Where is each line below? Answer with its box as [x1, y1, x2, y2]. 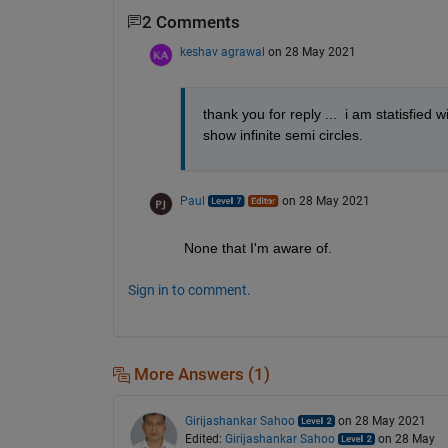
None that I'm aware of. [183, 239, 332, 256]
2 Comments [141, 12, 240, 32]
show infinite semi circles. [202, 126, 367, 143]
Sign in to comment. [127, 281, 251, 298]
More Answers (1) [129, 364, 270, 384]
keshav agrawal [179, 44, 265, 59]
